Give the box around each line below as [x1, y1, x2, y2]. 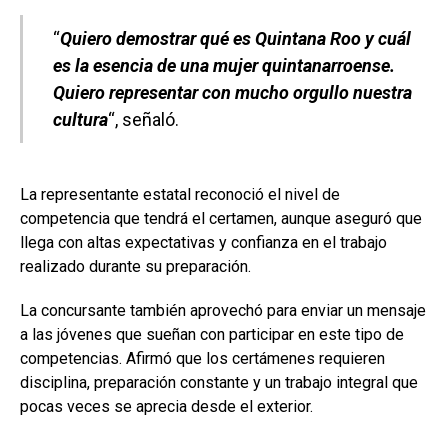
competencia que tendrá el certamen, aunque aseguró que [20, 208, 422, 228]
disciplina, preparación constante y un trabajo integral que [20, 372, 418, 392]
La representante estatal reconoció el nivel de [20, 184, 340, 204]
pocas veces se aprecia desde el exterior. [20, 396, 313, 416]
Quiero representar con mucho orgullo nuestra [53, 81, 412, 103]
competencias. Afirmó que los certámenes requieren [20, 348, 385, 368]
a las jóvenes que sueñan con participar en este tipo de [20, 324, 404, 344]
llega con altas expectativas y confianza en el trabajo [20, 232, 387, 252]
